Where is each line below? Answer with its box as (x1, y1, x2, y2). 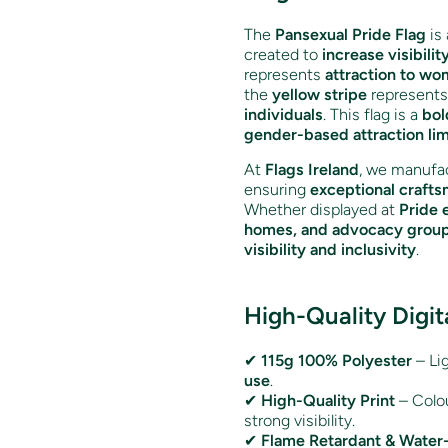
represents (244, 64, 325, 84)
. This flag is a (323, 104, 422, 124)
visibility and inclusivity (244, 239, 416, 259)
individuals (244, 104, 323, 124)
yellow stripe (272, 84, 367, 104)
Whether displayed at (244, 199, 399, 219)
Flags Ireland (265, 159, 359, 179)
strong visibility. (244, 410, 355, 430)
